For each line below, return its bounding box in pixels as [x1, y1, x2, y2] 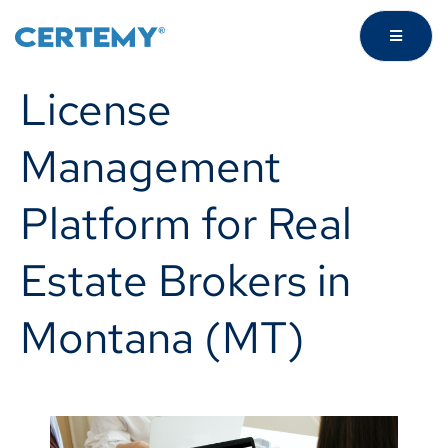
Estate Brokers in [20, 251, 351, 309]
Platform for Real [20, 194, 352, 252]
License [20, 80, 172, 138]
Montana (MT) [20, 308, 305, 366]
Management [20, 137, 281, 195]
